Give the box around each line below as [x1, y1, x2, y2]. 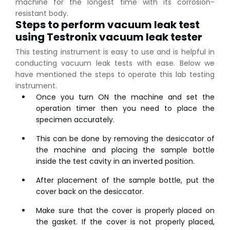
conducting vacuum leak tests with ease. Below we [15, 58, 215, 69]
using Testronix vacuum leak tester [15, 30, 202, 45]
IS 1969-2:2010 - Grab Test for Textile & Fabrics [24, 200, 189, 211]
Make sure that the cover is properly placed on [36, 205, 215, 216]
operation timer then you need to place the [36, 103, 215, 114]
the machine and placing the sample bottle [36, 145, 215, 156]
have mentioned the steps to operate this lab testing [15, 69, 215, 80]
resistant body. [15, 8, 68, 19]
